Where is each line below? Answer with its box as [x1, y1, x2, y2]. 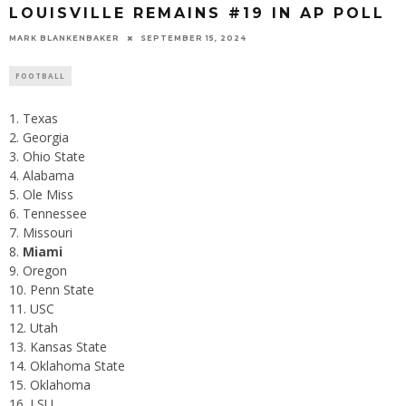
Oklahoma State [30, 356, 125, 374]
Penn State [30, 280, 94, 298]
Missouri [23, 223, 72, 241]
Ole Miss [23, 185, 73, 203]
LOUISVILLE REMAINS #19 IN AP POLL [9, 5, 385, 23]
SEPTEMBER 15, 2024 [140, 33, 246, 43]
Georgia [23, 128, 69, 146]
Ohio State [23, 147, 85, 165]
